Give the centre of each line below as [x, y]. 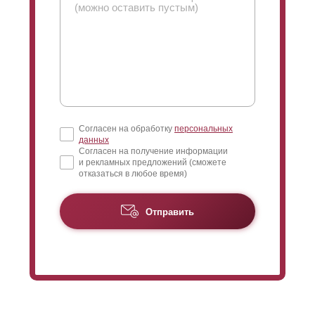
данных [94, 140]
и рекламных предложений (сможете [153, 162]
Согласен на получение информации [153, 151]
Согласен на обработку [127, 128]
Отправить [170, 212]
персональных [204, 128]
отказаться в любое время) [133, 173]
